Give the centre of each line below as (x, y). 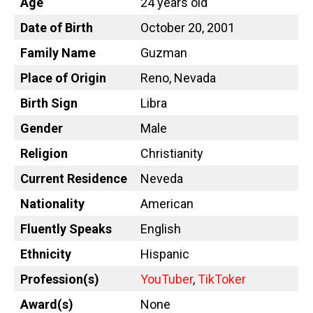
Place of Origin (63, 78)
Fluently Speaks (66, 229)
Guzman (164, 53)
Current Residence (74, 179)
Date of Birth (57, 28)
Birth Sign (49, 103)
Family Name (58, 53)
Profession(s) (60, 279)
